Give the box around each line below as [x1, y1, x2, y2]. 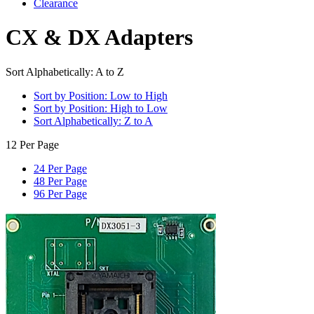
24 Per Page [34, 162, 87, 175]
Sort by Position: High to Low [34, 102, 168, 114]
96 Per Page [34, 187, 87, 200]
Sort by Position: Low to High [34, 89, 168, 102]
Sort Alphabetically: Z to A [34, 114, 153, 127]
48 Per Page [34, 175, 87, 187]
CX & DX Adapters [6, 25, 193, 50]
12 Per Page [6, 138, 59, 151]
